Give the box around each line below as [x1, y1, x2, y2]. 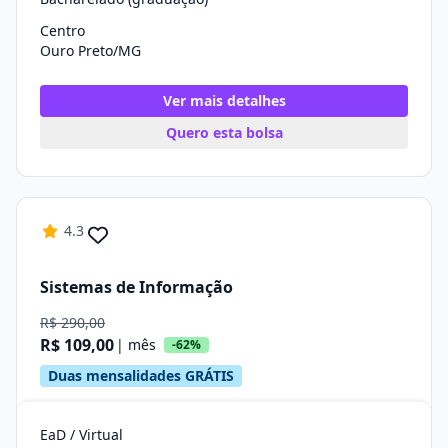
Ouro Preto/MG [40, 41, 141, 60]
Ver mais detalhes [162, 91, 286, 110]
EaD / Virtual [40, 425, 123, 444]
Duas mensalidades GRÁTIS [48, 366, 234, 385]
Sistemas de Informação [40, 275, 233, 298]
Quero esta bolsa [165, 123, 283, 142]
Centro [40, 21, 85, 40]
